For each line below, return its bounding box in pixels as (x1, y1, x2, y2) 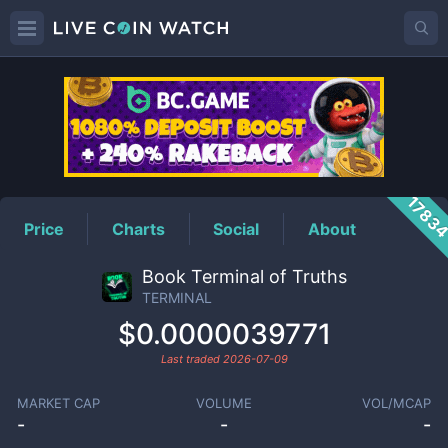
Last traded (160, 352, 223, 366)
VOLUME (195, 395, 252, 411)
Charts (112, 218, 166, 239)
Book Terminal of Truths (141, 266, 347, 287)
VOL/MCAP (362, 395, 432, 411)
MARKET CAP (16, 395, 100, 411)
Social (213, 218, 260, 239)
